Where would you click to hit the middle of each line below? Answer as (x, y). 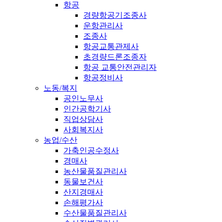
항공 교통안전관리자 (120, 67)
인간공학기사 (87, 109)
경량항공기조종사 (115, 15)
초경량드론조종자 (115, 56)
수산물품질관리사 (95, 213)
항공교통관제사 (111, 46)
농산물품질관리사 (95, 171)
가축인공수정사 (91, 150)
